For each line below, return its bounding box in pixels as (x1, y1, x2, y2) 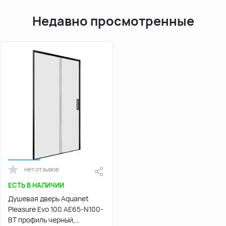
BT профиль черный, (8, 214, 75, 224)
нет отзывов (24, 164, 59, 174)
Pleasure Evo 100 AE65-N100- (8, 204, 103, 214)
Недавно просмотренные (32, 12, 194, 30)
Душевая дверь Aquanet (8, 193, 89, 203)
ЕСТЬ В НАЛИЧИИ (8, 180, 64, 190)
